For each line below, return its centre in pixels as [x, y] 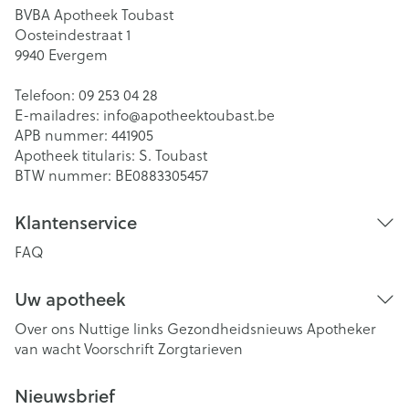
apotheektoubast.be [208, 115]
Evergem [78, 54]
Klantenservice [76, 222]
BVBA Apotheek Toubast [94, 14]
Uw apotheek [70, 299]
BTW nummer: [65, 175]
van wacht [47, 348]
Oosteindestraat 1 [73, 34]
